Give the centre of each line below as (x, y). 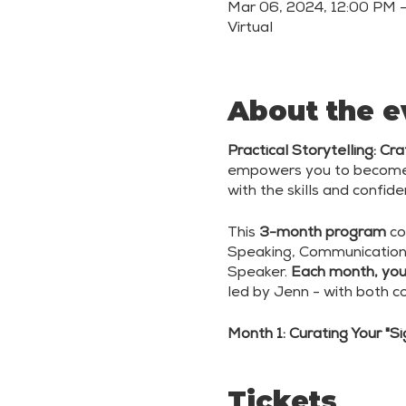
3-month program (322, 234)
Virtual (250, 29)
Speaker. (259, 274)
